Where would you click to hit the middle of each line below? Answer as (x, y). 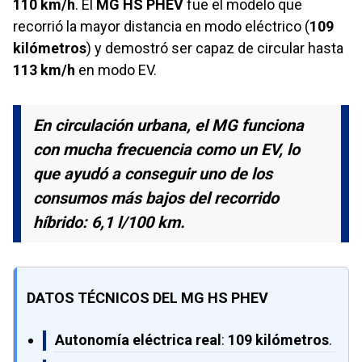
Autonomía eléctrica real (138, 339)
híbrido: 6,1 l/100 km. (109, 222)
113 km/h (44, 69)
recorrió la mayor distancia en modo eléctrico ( (161, 26)
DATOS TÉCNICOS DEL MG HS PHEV (147, 297)
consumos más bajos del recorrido (156, 198)
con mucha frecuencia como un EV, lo (166, 149)
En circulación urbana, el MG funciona (168, 125)
